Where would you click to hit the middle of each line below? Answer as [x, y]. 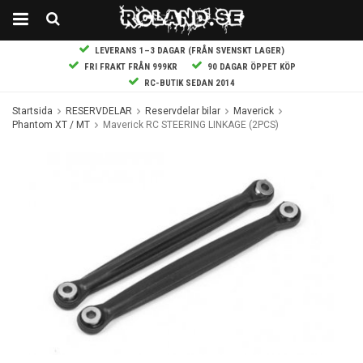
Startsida [32, 111]
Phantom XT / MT [51, 125]
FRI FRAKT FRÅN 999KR [129, 67]
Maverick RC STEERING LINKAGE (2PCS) [191, 125]
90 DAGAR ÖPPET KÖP [249, 67]
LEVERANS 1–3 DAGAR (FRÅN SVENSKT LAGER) [190, 51]
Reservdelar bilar [183, 111]
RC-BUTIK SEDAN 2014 [187, 83]
